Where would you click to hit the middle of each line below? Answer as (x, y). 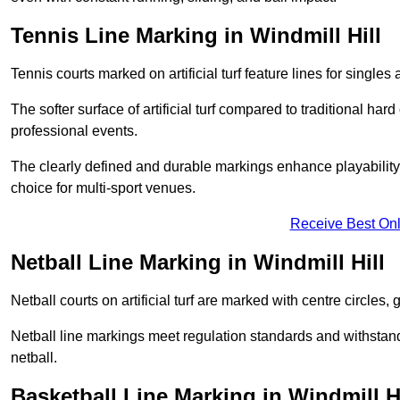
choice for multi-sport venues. (103, 188)
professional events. (74, 131)
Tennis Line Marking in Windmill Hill (196, 36)
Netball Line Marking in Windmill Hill (198, 262)
